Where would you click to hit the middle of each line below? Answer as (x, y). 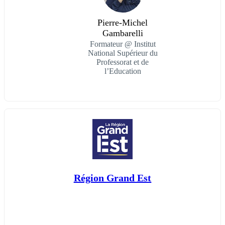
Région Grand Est (113, 178)
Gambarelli (123, 33)
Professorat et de (123, 62)
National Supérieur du (123, 53)
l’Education (123, 71)
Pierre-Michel (123, 23)
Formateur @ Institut (123, 44)
